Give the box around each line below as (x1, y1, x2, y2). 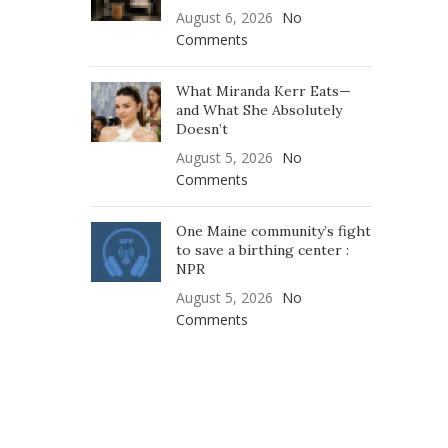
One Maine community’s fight (176, 222, 371, 240)
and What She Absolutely (176, 101, 342, 119)
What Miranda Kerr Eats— (176, 82, 351, 100)
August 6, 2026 (176, 8, 273, 27)
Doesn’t (176, 120, 228, 138)
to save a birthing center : (176, 241, 349, 259)
